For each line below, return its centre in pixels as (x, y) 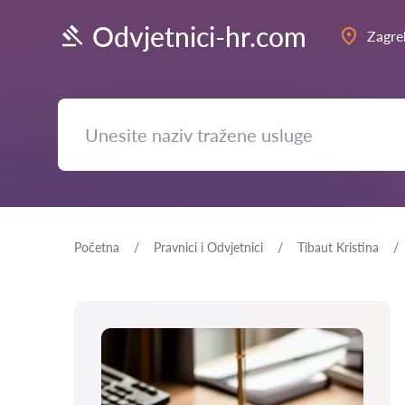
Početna (97, 247)
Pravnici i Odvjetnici (208, 247)
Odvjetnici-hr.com (199, 36)
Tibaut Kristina (338, 247)
